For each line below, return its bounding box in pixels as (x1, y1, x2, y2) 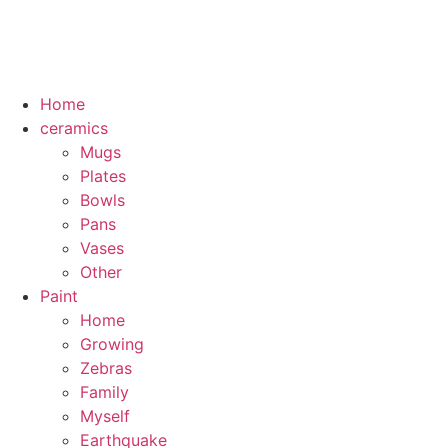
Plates (80, 166, 126, 186)
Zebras (80, 358, 132, 378)
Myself (80, 406, 130, 426)
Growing (80, 334, 144, 354)
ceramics (40, 118, 108, 138)
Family (80, 382, 129, 402)
